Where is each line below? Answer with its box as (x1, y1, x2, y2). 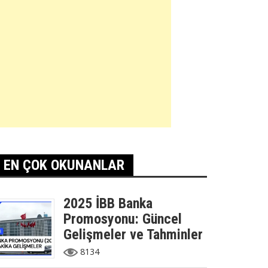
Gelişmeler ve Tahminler (63, 226, 203, 243)
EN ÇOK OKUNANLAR (4, 157, 124, 173)
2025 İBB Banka (63, 195, 153, 212)
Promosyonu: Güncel (63, 211, 182, 227)
